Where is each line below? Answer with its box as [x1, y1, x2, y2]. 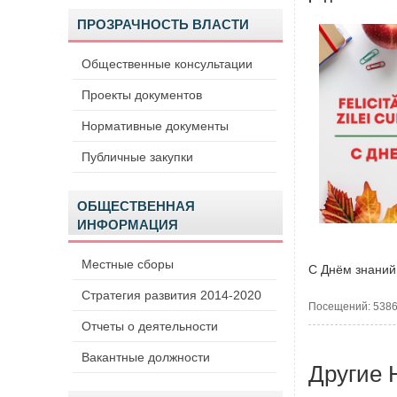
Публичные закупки [82, 150, 193, 164]
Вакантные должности [82, 350, 210, 364]
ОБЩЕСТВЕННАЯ [77, 198, 195, 214]
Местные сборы [82, 257, 174, 271]
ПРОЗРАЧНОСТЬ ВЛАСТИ [77, 17, 249, 32]
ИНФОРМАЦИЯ [77, 217, 178, 232]
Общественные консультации [82, 57, 253, 71]
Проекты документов [82, 88, 202, 102]
